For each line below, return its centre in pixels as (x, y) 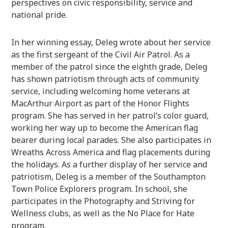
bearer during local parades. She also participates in (111, 140)
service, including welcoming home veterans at (101, 91)
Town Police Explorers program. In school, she (99, 189)
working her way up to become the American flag (105, 127)
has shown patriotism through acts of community (105, 79)
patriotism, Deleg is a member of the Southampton (109, 176)
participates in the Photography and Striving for (103, 201)
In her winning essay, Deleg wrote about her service (111, 42)
